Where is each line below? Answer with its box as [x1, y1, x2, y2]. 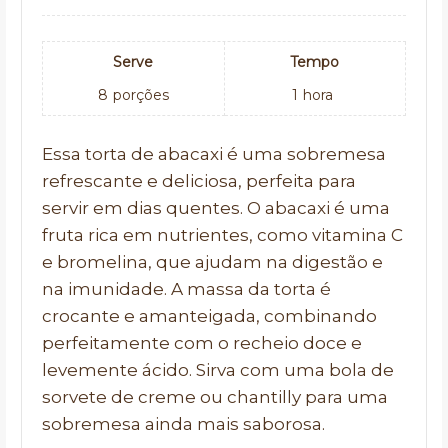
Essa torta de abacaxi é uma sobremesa [42, 144, 386, 164]
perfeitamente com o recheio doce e [42, 333, 362, 353]
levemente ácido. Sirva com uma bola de [42, 360, 394, 380]
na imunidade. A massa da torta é [42, 279, 331, 299]
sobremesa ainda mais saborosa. [42, 414, 325, 434]
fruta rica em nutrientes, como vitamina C [42, 225, 403, 245]
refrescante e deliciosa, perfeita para [42, 171, 356, 191]
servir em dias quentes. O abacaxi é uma [42, 198, 390, 218]
